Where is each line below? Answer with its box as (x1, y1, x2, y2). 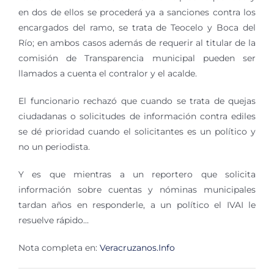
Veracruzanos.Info (100, 242, 175, 253)
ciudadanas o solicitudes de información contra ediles (18, 111, 256, 122)
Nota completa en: (18, 242, 100, 253)
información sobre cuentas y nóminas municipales (18, 184, 256, 195)
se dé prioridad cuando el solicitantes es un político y (18, 126, 256, 137)
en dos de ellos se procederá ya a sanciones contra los (18, 7, 256, 18)
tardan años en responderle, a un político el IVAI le (18, 199, 256, 210)
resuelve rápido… (18, 215, 89, 226)
